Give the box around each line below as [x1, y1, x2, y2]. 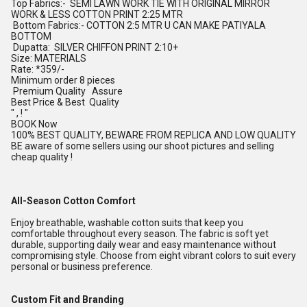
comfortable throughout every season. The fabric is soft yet [11, 228, 269, 239]
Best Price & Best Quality [11, 97, 119, 108]
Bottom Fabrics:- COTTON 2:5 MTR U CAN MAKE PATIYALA [11, 20, 266, 31]
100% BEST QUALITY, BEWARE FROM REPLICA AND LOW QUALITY [11, 130, 296, 140]
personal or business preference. [11, 261, 153, 272]
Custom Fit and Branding [11, 294, 124, 305]
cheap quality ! [11, 151, 73, 162]
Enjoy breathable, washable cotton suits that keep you [11, 217, 243, 228]
